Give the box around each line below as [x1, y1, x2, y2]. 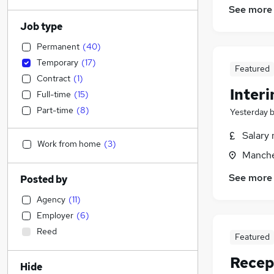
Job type [20, 20, 62, 33]
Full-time [37, 89, 71, 100]
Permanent [37, 41, 80, 52]
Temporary [37, 57, 78, 68]
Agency [37, 194, 65, 205]
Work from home [37, 138, 101, 149]
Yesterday [230, 106, 268, 118]
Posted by [20, 173, 67, 186]
